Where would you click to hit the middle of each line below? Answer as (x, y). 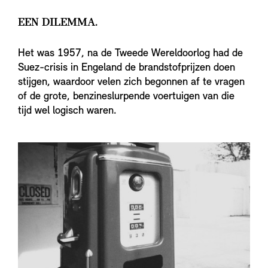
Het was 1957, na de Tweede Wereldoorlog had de (130, 54)
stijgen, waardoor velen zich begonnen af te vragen (131, 82)
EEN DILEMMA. (58, 23)
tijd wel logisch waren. (67, 111)
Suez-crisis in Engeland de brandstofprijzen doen (127, 68)
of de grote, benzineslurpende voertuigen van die (126, 97)
